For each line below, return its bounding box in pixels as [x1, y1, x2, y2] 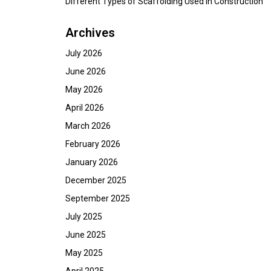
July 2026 [65, 48, 102, 58]
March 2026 [65, 121, 111, 131]
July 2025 [65, 212, 102, 221]
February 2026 [65, 139, 120, 149]
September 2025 [65, 194, 130, 203]
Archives [65, 25, 115, 40]
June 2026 [65, 67, 106, 76]
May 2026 [65, 85, 103, 94]
